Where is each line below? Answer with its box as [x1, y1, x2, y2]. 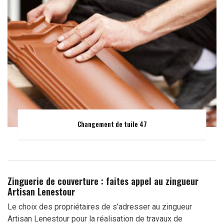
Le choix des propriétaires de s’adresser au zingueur [7, 201, 192, 211]
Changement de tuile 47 [77, 119, 147, 129]
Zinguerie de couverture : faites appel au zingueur [7, 174, 198, 187]
